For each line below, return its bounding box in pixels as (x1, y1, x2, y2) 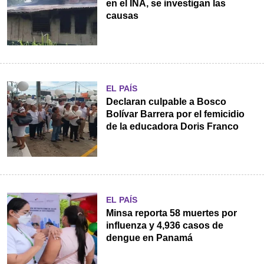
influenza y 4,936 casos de (105, 220, 223, 230)
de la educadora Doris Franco (105, 121, 239, 132)
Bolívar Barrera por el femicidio (105, 109, 245, 120)
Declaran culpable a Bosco (105, 97, 226, 107)
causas (105, 11, 138, 21)
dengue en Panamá (105, 232, 193, 243)
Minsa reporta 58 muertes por (105, 207, 237, 218)
